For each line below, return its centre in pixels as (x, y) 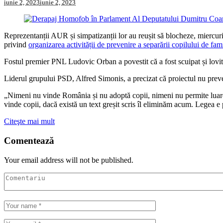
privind (16, 45)
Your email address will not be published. (69, 160)
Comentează (29, 140)
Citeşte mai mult (29, 121)
